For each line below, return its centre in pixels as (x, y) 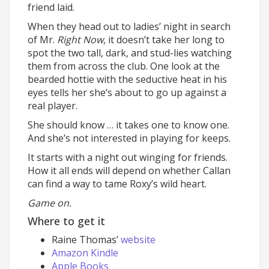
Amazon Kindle (85, 253)
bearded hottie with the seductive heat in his (127, 79)
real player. (53, 106)
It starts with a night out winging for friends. (128, 157)
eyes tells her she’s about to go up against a (127, 92)
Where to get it (66, 221)
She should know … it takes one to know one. (128, 125)
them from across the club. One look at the (124, 66)
